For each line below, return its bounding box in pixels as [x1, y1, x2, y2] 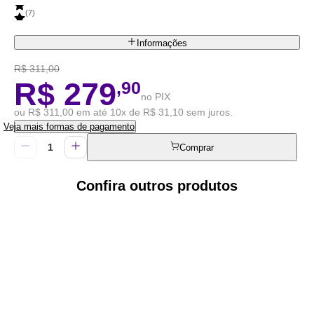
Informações [136, 37, 187, 48]
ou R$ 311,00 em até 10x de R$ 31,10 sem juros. [14, 106, 233, 118]
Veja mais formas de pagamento [4, 121, 135, 132]
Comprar [179, 142, 214, 153]
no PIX [141, 90, 170, 102]
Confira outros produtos [76, 177, 238, 193]
